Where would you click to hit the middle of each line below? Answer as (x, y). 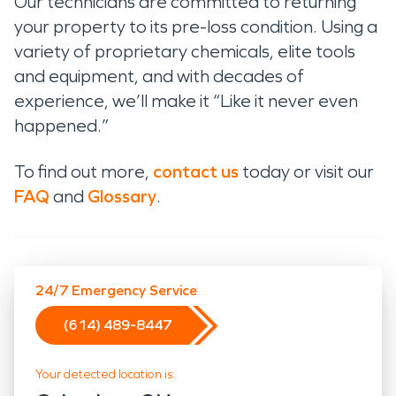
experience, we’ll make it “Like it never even (186, 100)
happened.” (65, 125)
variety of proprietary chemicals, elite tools (185, 51)
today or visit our (306, 171)
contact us (196, 171)
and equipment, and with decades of (159, 76)
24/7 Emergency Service (116, 290)
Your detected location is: (105, 374)
